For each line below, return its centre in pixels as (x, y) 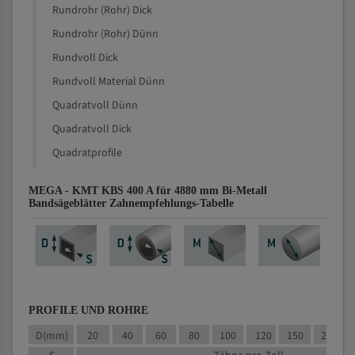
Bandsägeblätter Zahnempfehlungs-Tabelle (131, 203)
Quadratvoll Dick (92, 129)
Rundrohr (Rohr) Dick (102, 10)
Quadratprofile (87, 153)
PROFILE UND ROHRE (88, 310)
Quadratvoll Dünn (95, 105)
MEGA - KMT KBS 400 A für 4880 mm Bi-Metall (148, 191)
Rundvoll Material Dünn (109, 82)
